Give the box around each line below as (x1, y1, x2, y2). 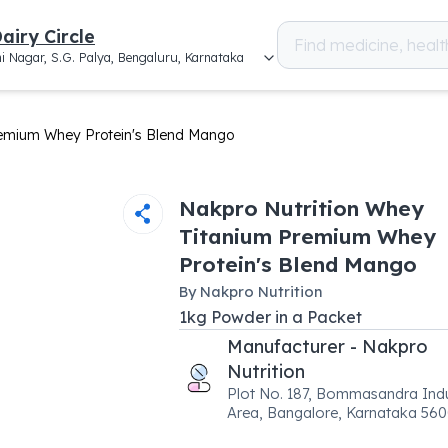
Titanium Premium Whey (178, 223, 436, 249)
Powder (210, 307, 271, 327)
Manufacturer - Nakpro (226, 335, 428, 357)
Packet (306, 307, 362, 327)
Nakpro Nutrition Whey (178, 195, 424, 221)
